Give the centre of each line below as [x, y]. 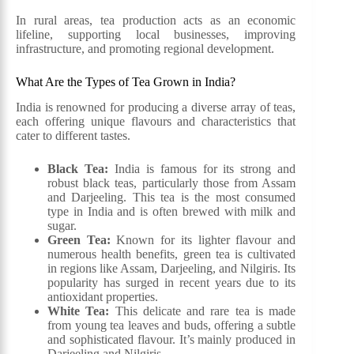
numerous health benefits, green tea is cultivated [172, 254]
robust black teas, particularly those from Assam [172, 183]
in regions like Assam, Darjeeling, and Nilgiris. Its [172, 269]
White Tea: [79, 311]
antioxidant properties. [103, 297]
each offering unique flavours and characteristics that [156, 122]
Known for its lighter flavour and [203, 240]
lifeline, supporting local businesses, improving [156, 34]
